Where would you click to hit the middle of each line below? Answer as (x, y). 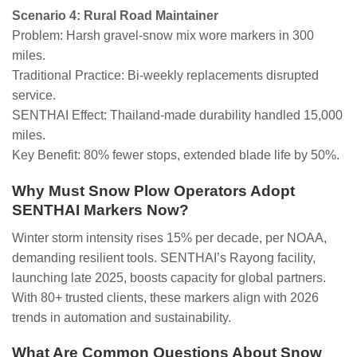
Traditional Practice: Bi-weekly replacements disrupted (165, 76)
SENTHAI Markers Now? (100, 210)
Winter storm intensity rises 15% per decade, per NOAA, (169, 237)
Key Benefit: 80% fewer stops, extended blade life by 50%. (176, 155)
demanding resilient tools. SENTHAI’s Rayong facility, (164, 257)
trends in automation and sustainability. (122, 317)
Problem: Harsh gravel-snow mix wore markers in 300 (163, 36)
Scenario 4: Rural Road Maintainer (115, 16)
